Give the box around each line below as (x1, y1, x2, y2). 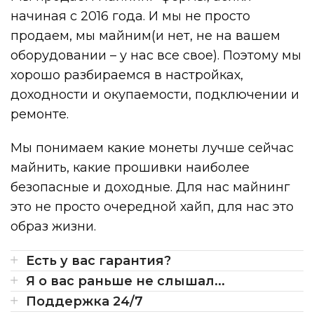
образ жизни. (11, 218, 96, 234)
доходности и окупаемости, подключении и (11, 86, 299, 102)
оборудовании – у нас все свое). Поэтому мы (11, 47, 301, 63)
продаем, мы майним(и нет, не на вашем (11, 27, 280, 43)
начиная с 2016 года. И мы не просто (11, 8, 250, 24)
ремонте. (11, 106, 69, 122)
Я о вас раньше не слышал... (26, 273, 225, 289)
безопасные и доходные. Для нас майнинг (11, 179, 290, 195)
